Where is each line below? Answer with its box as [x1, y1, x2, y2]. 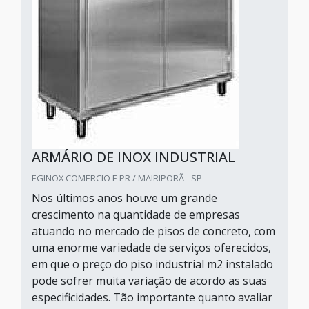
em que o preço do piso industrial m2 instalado [32, 257, 273, 272]
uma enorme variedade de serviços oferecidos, [32, 240, 271, 255]
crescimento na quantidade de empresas [32, 207, 240, 222]
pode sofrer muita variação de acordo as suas [32, 273, 267, 288]
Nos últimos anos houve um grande [32, 190, 217, 206]
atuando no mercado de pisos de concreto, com [32, 223, 275, 239]
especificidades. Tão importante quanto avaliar [32, 290, 272, 305]
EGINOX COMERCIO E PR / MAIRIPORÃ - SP [32, 172, 202, 184]
